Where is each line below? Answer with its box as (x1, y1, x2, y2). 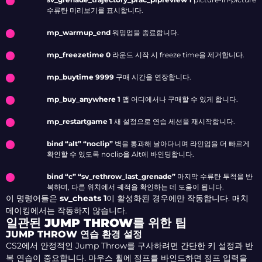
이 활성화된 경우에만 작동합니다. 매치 (106, 193, 249, 204)
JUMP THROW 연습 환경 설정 (6, 229, 142, 240)
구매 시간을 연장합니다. (114, 73, 191, 82)
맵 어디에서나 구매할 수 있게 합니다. (120, 95, 238, 104)
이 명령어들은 (6, 193, 60, 204)
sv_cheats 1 (60, 193, 106, 204)
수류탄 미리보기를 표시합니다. (47, 6, 143, 15)
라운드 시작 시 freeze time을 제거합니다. (111, 50, 244, 60)
